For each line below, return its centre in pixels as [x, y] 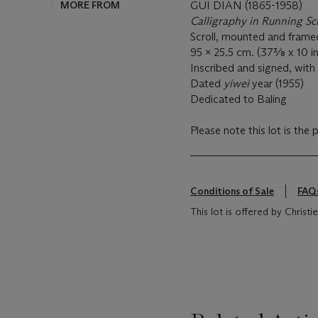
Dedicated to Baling [238, 99]
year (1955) [276, 83]
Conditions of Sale [232, 191]
